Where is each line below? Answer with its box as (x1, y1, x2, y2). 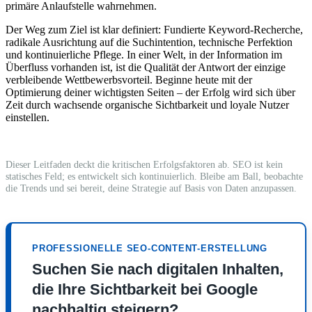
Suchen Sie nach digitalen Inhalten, (32, 260, 283, 279)
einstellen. (6, 111, 49, 124)
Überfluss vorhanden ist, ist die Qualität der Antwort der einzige (6, 61, 286, 74)
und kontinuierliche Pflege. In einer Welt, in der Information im (6, 49, 282, 61)
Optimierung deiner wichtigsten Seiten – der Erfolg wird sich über (6, 86, 295, 99)
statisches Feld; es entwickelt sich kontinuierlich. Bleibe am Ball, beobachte (6, 171, 303, 182)
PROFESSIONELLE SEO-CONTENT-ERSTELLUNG (32, 243, 267, 254)
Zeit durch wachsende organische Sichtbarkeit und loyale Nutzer (6, 99, 289, 111)
